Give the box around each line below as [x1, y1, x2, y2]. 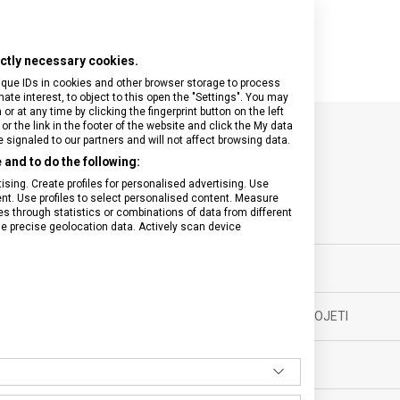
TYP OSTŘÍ [229, 261, 291, 276]
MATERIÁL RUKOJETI [229, 309, 348, 324]
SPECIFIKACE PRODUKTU [87, 145, 313, 168]
